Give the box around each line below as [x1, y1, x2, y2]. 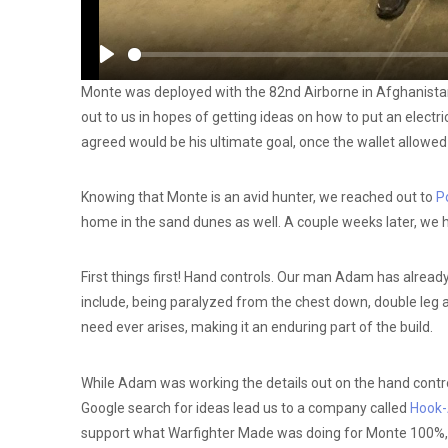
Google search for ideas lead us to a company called [80, 399, 410, 416]
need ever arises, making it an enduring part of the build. [80, 319, 433, 336]
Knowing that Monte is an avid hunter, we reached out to [80, 189, 436, 206]
